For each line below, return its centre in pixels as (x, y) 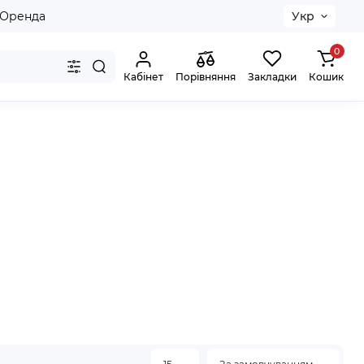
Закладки (272, 77)
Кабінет (143, 77)
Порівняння (206, 77)
